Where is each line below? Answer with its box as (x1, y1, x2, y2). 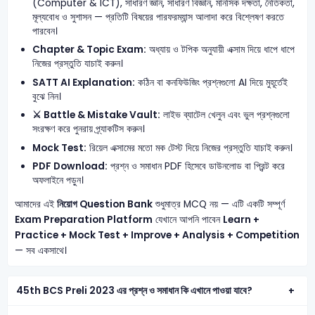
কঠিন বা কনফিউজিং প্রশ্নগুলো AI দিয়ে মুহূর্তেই (135, 75, 288, 89)
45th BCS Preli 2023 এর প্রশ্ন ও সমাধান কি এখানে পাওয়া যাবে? (16, 283, 253, 297)
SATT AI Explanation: (32, 75, 136, 89)
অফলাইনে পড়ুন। (32, 173, 84, 187)
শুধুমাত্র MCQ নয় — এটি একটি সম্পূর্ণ (152, 197, 285, 211)
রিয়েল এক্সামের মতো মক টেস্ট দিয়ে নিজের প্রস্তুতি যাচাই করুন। (86, 141, 293, 155)
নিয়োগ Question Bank (56, 197, 153, 211)
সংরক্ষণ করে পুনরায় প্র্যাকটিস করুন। (32, 122, 146, 136)
